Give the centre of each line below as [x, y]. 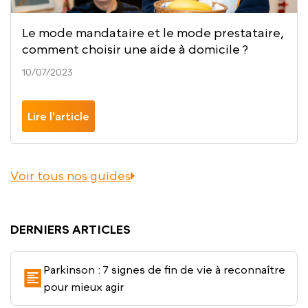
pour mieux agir [84, 287]
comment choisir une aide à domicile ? [135, 49]
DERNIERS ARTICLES [70, 229]
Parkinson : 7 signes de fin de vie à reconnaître [164, 269]
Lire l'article [58, 116]
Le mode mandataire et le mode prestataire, [153, 33]
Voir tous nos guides [70, 176]
